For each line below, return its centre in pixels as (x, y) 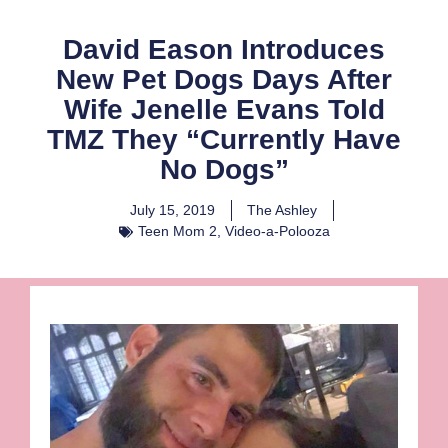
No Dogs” (224, 170)
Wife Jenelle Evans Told (224, 110)
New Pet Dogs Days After (224, 80)
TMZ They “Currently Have (224, 140)
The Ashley (282, 210)
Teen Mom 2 (177, 231)
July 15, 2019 (172, 210)
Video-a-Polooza (277, 231)
